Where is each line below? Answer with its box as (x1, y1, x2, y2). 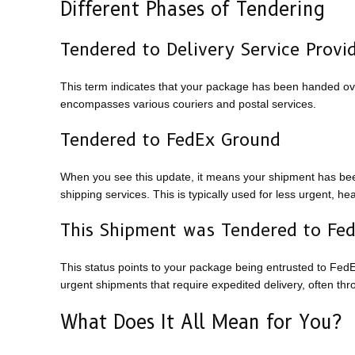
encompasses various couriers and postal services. (60, 97, 316, 111)
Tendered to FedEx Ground (60, 129, 281, 151)
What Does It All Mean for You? (60, 311, 342, 334)
